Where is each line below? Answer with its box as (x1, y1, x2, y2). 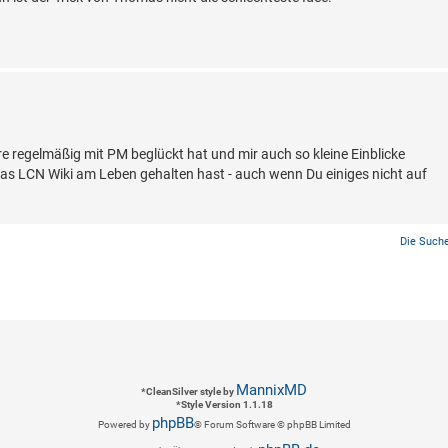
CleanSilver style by (146, 386, 236, 398)
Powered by (97, 419, 152, 431)
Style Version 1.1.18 (180, 399, 273, 411)
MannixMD (236, 381, 307, 400)
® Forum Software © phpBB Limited (193, 419, 351, 431)
